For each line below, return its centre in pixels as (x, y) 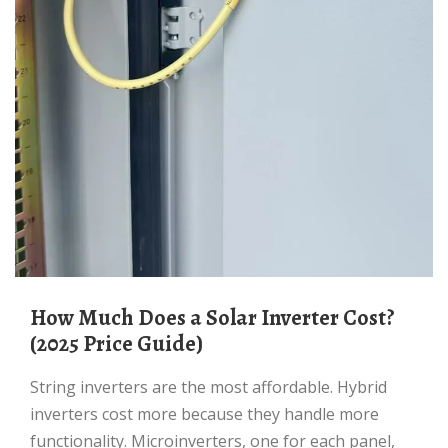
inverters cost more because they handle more (204, 414)
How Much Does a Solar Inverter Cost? (38, 318)
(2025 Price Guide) (116, 344)
